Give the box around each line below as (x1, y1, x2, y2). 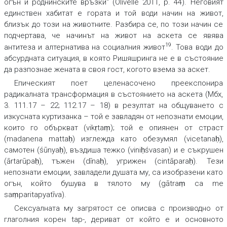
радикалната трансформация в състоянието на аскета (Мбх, (4, 90, 223, 99)
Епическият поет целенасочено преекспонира (14, 79, 223, 88)
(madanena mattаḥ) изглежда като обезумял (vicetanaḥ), (4, 134, 223, 144)
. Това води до (171, 43, 223, 52)
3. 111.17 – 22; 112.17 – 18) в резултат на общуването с (4, 101, 223, 110)
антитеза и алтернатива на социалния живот (4, 43, 165, 52)
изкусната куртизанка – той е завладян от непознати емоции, (4, 112, 223, 122)
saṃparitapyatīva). (4, 190, 66, 200)
